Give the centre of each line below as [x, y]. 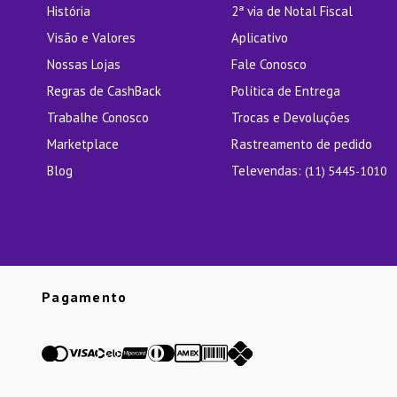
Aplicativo [259, 38]
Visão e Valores [92, 38]
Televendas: [268, 171]
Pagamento [85, 297]
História [69, 11]
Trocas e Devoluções [290, 117]
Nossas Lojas [84, 64]
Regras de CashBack [105, 91]
